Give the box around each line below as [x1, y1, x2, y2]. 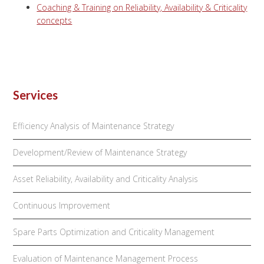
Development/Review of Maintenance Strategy [13, 147, 187, 158]
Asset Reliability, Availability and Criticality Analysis [13, 173, 199, 184]
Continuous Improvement [13, 200, 111, 211]
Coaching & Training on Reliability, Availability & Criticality [37, 2, 247, 13]
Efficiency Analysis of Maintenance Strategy [13, 120, 174, 131]
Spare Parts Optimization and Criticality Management [13, 226, 215, 237]
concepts [37, 15, 72, 26]
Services [13, 88, 58, 102]
